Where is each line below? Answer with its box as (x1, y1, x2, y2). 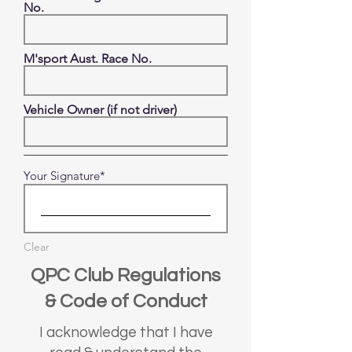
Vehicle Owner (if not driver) (24, 102, 177, 117)
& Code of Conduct (44, 291, 207, 311)
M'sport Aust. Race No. (24, 51, 152, 66)
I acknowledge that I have (38, 324, 213, 340)
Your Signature (24, 168, 100, 183)
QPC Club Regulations (31, 266, 221, 285)
